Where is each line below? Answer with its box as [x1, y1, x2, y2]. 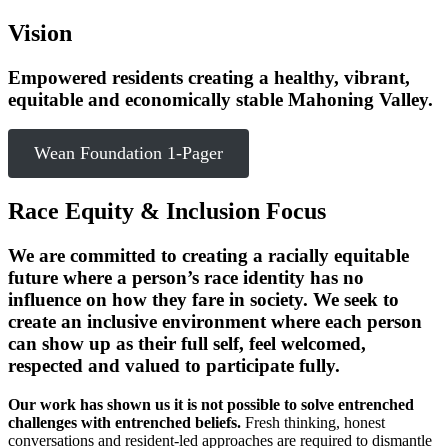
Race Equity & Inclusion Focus [8, 198, 326, 225]
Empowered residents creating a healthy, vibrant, [8, 66, 410, 88]
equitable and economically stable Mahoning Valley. [8, 88, 433, 110]
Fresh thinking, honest [245, 413, 385, 431]
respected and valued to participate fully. [8, 355, 340, 377]
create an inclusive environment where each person [8, 311, 422, 333]
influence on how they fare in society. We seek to [8, 289, 399, 311]
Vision [8, 19, 72, 46]
